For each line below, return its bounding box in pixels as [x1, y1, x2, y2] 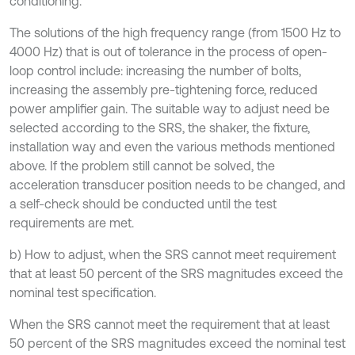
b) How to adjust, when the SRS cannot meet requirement [10, 246, 336, 261]
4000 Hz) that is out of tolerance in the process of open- [10, 44, 327, 59]
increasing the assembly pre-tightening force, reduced [10, 82, 318, 97]
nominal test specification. [10, 284, 156, 300]
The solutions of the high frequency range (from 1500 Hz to [10, 25, 341, 40]
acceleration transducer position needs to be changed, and [10, 177, 345, 192]
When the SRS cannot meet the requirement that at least [10, 316, 330, 331]
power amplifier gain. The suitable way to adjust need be [10, 101, 330, 116]
